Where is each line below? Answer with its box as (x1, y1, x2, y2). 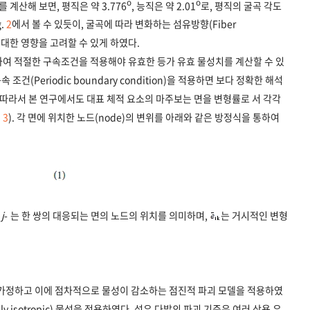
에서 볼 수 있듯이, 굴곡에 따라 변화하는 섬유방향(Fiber (12, 17, 236, 31)
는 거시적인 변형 (221, 208, 288, 223)
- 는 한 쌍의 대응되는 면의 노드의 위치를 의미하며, (4, 208, 210, 223)
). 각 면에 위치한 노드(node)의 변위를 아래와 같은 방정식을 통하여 (8, 110, 280, 125)
